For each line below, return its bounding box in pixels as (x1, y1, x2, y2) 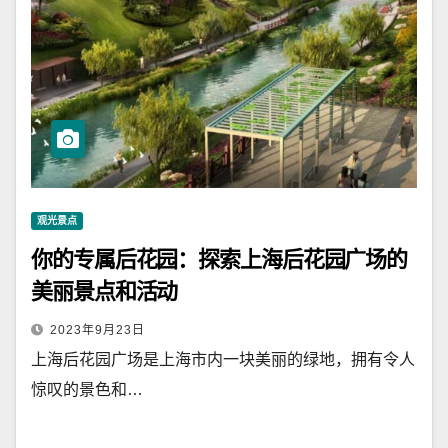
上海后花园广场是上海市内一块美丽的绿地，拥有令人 (31, 351, 415, 368)
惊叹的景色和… (31, 381, 143, 398)
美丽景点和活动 (31, 278, 178, 305)
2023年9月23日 (50, 323, 145, 337)
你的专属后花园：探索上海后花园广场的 (31, 246, 408, 273)
